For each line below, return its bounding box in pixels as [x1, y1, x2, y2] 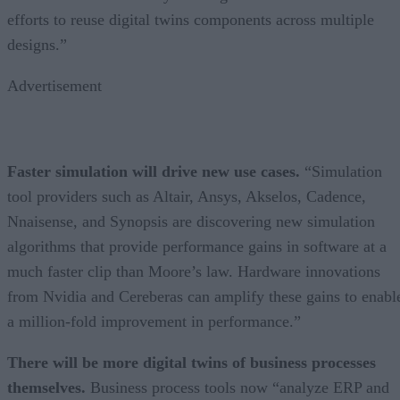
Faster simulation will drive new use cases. [7, 162, 300, 180]
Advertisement [7, 76, 102, 95]
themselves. [7, 378, 86, 396]
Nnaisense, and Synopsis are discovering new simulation [7, 212, 375, 230]
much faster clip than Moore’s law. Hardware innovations [7, 262, 380, 280]
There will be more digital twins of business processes [7, 353, 376, 371]
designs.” [7, 35, 67, 54]
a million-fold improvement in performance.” [7, 312, 301, 330]
